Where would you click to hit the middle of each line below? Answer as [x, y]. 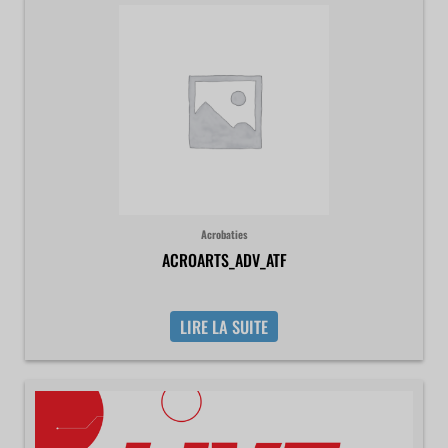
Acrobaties [224, 234]
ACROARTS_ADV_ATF [224, 260]
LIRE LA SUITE [224, 326]
